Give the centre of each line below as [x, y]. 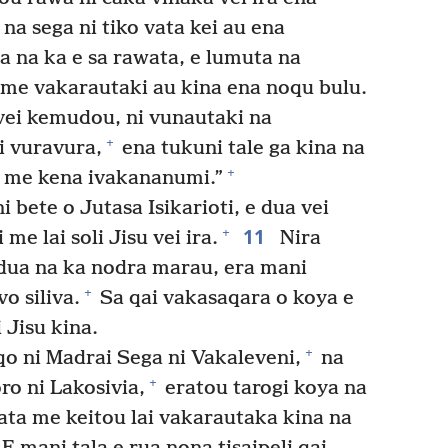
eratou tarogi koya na [263, 388]
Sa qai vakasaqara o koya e [224, 298]
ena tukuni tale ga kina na [241, 148]
